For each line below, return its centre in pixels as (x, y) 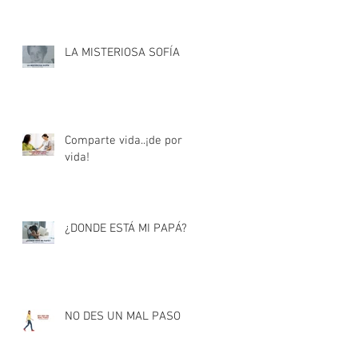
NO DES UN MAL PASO (123, 316)
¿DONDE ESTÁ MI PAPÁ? (126, 229)
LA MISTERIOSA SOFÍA (122, 53)
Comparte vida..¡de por (123, 141)
